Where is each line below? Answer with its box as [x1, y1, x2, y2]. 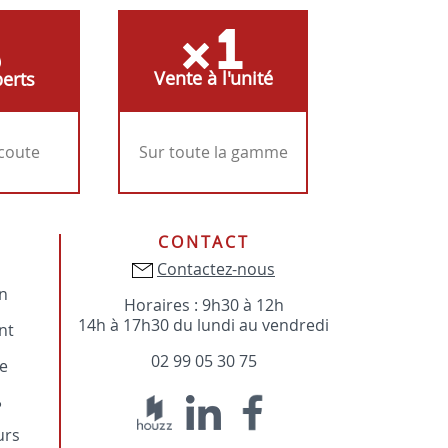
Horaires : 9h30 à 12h [123, 294, 284, 316]
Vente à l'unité [153, 65, 273, 90]
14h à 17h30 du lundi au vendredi [78, 314, 329, 336]
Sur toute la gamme [138, 141, 288, 163]
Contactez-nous [157, 258, 275, 280]
